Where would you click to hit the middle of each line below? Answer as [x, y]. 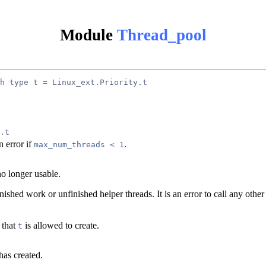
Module [88, 35]
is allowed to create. [61, 225]
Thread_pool [161, 35]
